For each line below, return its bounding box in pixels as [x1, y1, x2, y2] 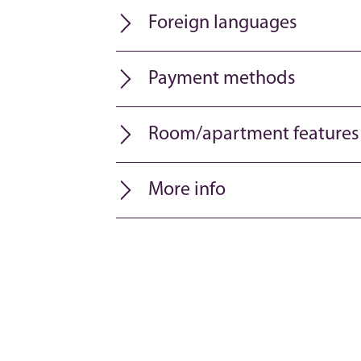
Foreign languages [148, 14, 297, 33]
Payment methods [148, 69, 296, 89]
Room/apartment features [148, 125, 359, 144]
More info [148, 180, 226, 200]
